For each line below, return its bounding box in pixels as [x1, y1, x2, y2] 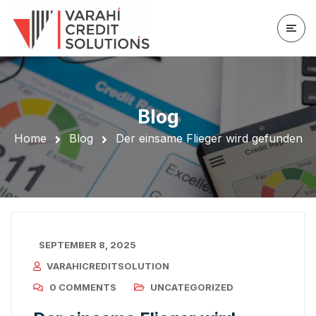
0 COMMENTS [49, 281, 116, 293]
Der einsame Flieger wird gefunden [115, 131, 303, 146]
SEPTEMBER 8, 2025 [39, 239, 136, 250]
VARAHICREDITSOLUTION [47, 260, 169, 272]
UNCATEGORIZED [150, 281, 233, 293]
